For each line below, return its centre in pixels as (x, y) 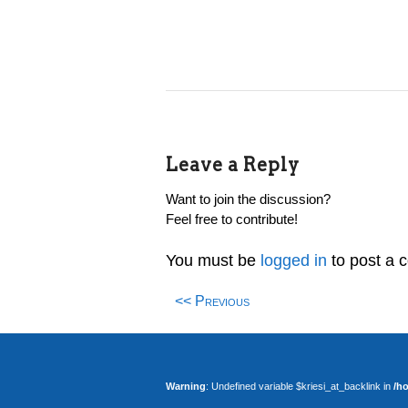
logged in (294, 260)
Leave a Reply (233, 164)
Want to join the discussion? (248, 199)
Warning (186, 386)
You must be (213, 260)
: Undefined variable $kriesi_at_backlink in (300, 386)
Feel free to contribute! (232, 219)
